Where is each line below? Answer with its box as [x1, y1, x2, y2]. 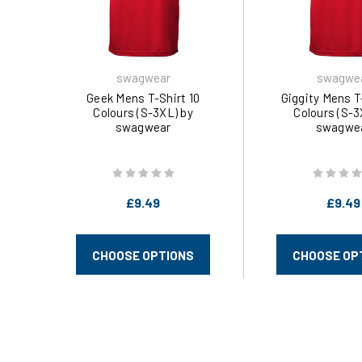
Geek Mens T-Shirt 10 [86, 90, 200, 105]
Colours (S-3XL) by [93, 104, 193, 120]
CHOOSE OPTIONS [92, 248, 194, 263]
